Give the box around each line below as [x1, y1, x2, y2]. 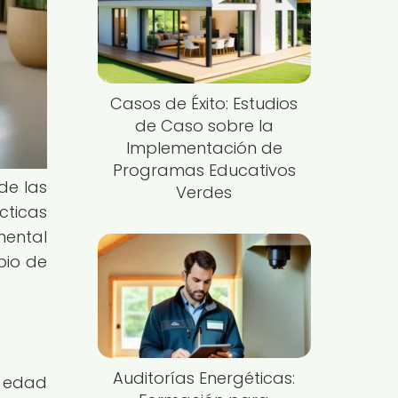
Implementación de [125, 136, 283, 159]
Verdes [176, 180, 233, 203]
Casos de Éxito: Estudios [110, 92, 298, 115]
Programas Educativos [112, 158, 296, 181]
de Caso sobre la [134, 114, 274, 137]
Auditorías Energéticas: [113, 366, 296, 389]
